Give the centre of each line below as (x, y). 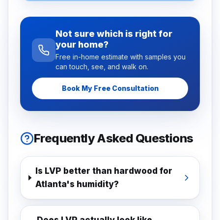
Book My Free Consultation (110, 88)
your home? (82, 44)
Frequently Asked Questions (114, 138)
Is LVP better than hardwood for (104, 171)
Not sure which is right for (114, 34)
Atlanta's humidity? (77, 184)
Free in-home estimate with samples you (121, 57)
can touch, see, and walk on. (102, 67)
